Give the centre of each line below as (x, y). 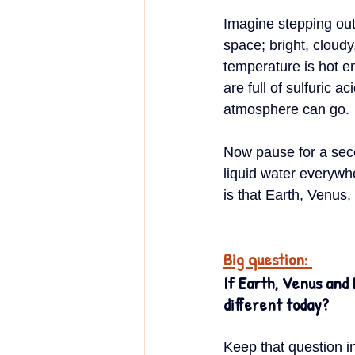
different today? (276, 304)
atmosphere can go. (286, 109)
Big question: (268, 259)
